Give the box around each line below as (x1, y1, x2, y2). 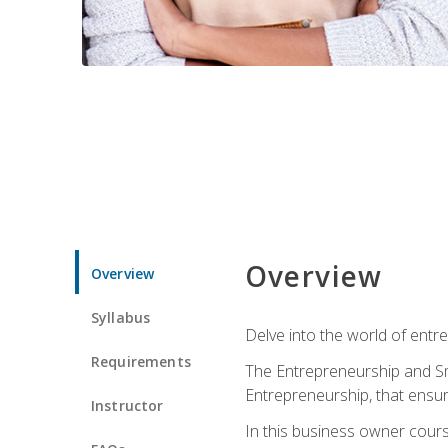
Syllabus (91, 307, 151, 327)
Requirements (91, 351, 191, 371)
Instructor (91, 395, 164, 415)
